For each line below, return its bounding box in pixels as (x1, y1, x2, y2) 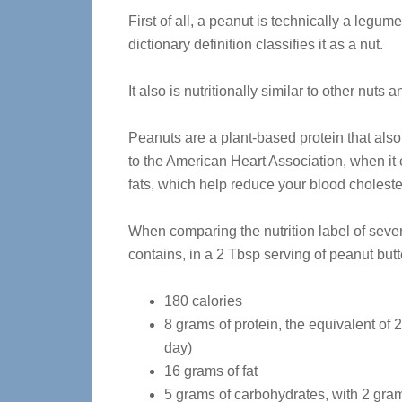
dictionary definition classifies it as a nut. (128, 37, 383, 52)
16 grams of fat (164, 363, 258, 379)
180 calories (164, 293, 242, 309)
